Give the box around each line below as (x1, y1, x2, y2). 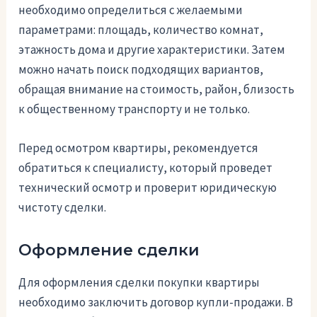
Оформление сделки (18, 241, 200, 260)
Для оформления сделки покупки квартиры (18, 275, 260, 290)
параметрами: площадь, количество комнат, (18, 22, 264, 38)
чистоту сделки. (18, 200, 107, 216)
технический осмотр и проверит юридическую (18, 180, 277, 196)
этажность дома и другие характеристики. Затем (18, 42, 286, 58)
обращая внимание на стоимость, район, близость (18, 81, 295, 98)
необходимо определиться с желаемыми (18, 2, 243, 18)
